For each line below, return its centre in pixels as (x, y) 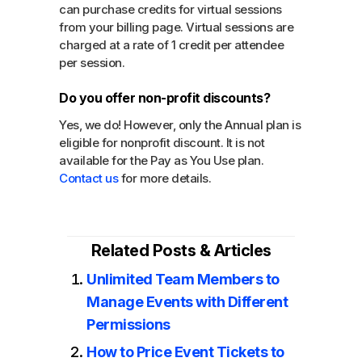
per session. (92, 62)
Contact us (89, 178)
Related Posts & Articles (181, 250)
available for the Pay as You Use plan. (162, 160)
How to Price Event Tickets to (185, 351)
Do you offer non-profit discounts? (165, 97)
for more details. (165, 178)
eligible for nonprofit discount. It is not (162, 142)
